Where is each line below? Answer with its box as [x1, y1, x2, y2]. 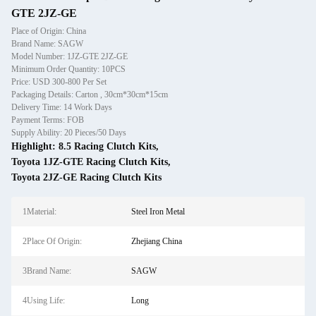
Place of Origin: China [11, 26, 86, 36]
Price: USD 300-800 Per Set [11, 77, 107, 87]
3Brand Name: [23, 266, 71, 276]
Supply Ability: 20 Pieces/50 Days [11, 128, 126, 138]
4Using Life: [23, 296, 65, 305]
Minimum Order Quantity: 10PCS [11, 64, 126, 74]
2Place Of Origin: [23, 236, 82, 246]
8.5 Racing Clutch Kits [59, 141, 156, 152]
